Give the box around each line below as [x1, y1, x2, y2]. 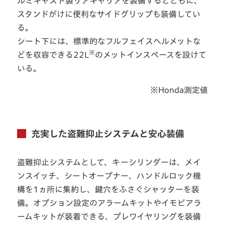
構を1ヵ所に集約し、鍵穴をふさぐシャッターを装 [17, 185, 200, 193]
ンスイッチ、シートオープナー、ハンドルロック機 [17, 171, 201, 180]
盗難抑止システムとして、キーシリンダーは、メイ [17, 158, 201, 166]
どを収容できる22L [17, 50, 89, 59]
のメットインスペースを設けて [95, 50, 207, 59]
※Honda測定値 [150, 85, 208, 94]
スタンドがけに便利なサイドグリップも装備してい [17, 10, 201, 18]
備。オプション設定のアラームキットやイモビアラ [17, 198, 202, 207]
